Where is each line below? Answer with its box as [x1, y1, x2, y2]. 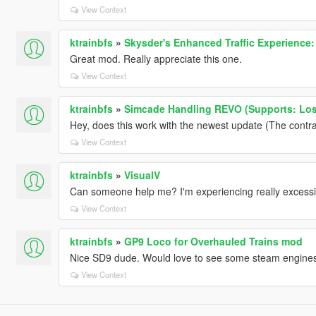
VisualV [123, 167, 160, 182]
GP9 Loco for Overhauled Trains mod [123, 233, 303, 248]
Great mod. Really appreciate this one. [69, 51, 242, 66]
